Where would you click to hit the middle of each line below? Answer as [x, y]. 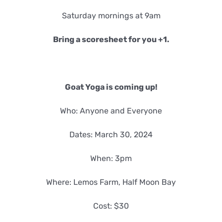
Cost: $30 [111, 206]
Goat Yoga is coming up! [111, 87]
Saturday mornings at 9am [111, 16]
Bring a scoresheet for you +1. [111, 40]
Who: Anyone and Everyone [111, 111]
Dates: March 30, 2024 [111, 135]
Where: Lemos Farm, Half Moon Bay [111, 182]
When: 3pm [111, 159]
